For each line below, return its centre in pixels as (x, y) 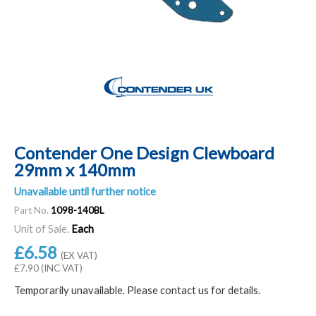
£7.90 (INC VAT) (48, 268)
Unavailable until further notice (85, 191)
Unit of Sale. (42, 229)
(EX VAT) (79, 255)
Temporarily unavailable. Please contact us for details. (137, 290)
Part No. (31, 210)
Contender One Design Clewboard (144, 152)
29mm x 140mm (75, 169)
